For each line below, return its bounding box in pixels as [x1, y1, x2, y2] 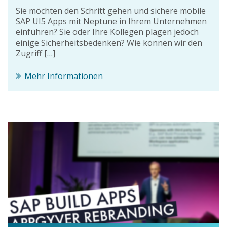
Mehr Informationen [24, 70, 103, 82]
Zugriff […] [16, 47, 55, 59]
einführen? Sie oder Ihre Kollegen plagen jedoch [16, 26, 199, 37]
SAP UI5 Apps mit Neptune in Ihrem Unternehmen [16, 15, 207, 27]
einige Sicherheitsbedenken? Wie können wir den [16, 36, 202, 48]
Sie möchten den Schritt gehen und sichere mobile [16, 5, 206, 16]
